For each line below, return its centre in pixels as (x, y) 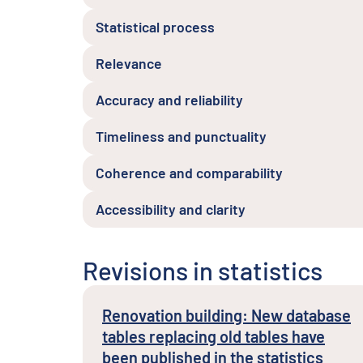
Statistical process (155, 27)
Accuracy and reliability (169, 100)
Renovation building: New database (226, 315)
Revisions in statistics (203, 270)
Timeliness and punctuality (181, 136)
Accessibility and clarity (171, 209)
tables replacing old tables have (214, 336)
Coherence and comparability (189, 173)
